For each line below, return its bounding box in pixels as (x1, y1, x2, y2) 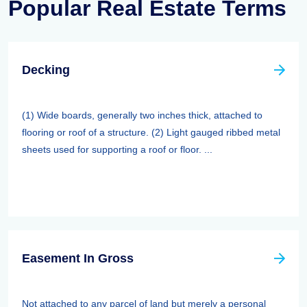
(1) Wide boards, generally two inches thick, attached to (22, 110, 262, 121)
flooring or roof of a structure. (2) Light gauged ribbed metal (22, 127, 280, 138)
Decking (22, 63, 70, 77)
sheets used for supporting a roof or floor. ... (22, 144, 212, 155)
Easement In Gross (22, 251, 134, 265)
